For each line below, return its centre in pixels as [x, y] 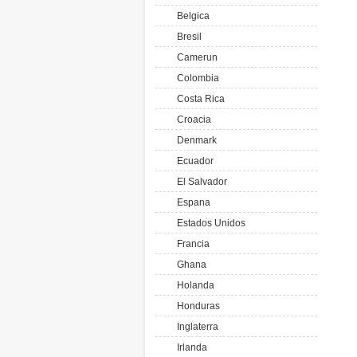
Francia [191, 244]
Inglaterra [195, 327]
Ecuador [193, 161]
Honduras [196, 306]
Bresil [187, 37]
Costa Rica [198, 99]
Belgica [191, 16]
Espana [191, 202]
